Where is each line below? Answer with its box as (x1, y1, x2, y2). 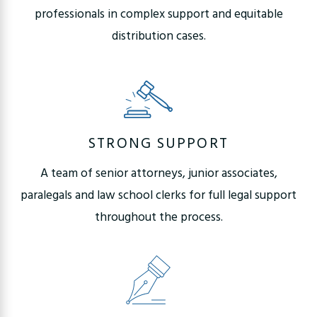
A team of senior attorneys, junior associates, (40, 163, 277, 183)
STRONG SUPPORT (88, 132, 229, 156)
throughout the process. (94, 207, 223, 227)
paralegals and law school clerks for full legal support (21, 185, 296, 205)
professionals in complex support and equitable (34, 5, 283, 25)
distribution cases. (111, 27, 206, 47)
